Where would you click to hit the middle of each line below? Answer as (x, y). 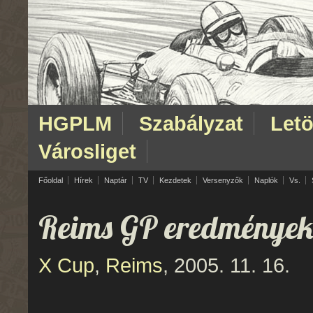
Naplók (266, 180)
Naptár (116, 180)
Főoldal (51, 180)
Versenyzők (223, 180)
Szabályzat (191, 123)
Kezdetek (175, 180)
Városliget (87, 151)
